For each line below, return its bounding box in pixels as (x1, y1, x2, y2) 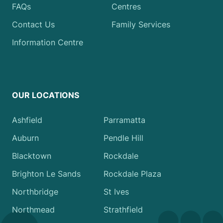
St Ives (104, 187, 129, 197)
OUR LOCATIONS (12, 90, 79, 101)
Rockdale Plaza (104, 169, 161, 179)
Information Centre (12, 37, 83, 48)
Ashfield (12, 115, 42, 125)
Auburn (12, 133, 39, 143)
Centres (111, 1, 141, 12)
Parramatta (104, 115, 145, 125)
